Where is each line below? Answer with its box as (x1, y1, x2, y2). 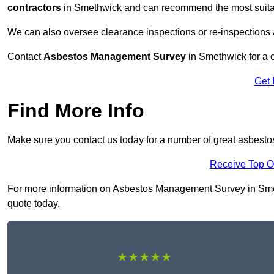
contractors (7, 2, 61, 13)
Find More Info (7, 100, 144, 122)
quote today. (7, 198, 60, 209)
